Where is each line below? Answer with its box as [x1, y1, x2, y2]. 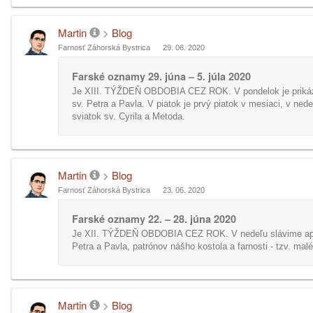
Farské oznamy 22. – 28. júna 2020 [72, 212, 236, 226]
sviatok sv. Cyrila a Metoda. [72, 111, 185, 122]
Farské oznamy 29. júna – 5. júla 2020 [72, 69, 251, 83]
